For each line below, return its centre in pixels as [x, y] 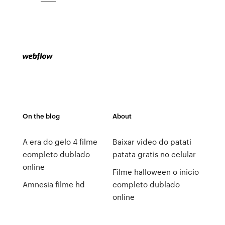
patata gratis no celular [154, 154]
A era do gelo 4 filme [60, 142]
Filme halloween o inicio [155, 172]
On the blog [41, 116]
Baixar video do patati [152, 142]
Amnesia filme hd [53, 184]
